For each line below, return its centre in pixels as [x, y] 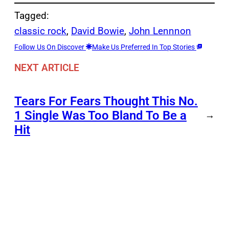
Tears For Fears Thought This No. [106, 101]
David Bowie [98, 31]
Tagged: [32, 16]
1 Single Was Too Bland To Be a [100, 115]
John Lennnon [160, 31]
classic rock [40, 31]
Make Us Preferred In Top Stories [144, 47]
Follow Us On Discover [50, 47]
